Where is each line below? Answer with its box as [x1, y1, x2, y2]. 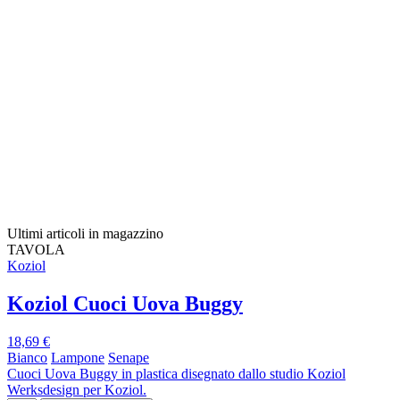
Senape [108, 349, 149, 365]
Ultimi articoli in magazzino [7, 226, 163, 242]
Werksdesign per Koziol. [7, 381, 146, 397]
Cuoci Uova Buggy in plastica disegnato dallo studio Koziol [7, 365, 346, 381]
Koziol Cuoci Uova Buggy [7, 292, 243, 316]
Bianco [7, 349, 47, 365]
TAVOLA [7, 242, 65, 258]
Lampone [51, 349, 104, 365]
